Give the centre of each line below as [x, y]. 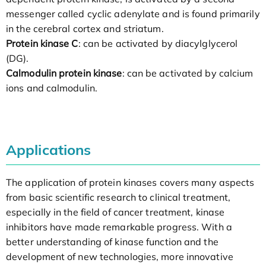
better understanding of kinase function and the [112, 242]
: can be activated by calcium [188, 73]
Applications [49, 150]
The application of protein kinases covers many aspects [130, 183]
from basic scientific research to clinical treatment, [118, 197]
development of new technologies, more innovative [120, 257]
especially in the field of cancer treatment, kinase [115, 212]
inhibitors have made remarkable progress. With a [119, 227]
